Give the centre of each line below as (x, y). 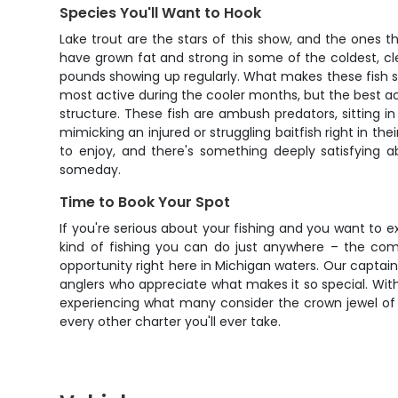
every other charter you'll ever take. (171, 322)
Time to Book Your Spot (145, 202)
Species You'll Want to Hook (161, 13)
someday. (91, 170)
